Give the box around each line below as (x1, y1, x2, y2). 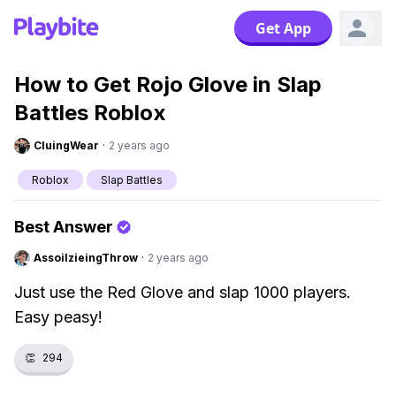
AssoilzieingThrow (34, 251, 138, 264)
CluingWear (34, 139, 99, 152)
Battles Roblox (14, 100, 166, 126)
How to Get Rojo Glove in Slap (14, 72, 322, 97)
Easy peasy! (14, 308, 103, 326)
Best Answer (14, 217, 113, 236)
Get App (255, 19, 311, 38)
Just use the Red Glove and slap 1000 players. (14, 283, 351, 301)
